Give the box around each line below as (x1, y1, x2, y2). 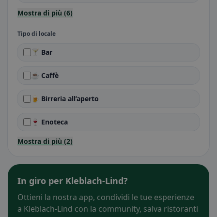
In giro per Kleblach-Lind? (17, 175, 128, 186)
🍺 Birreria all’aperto (31, 94, 99, 103)
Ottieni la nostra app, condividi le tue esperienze (17, 192, 194, 202)
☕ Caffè (31, 71, 59, 80)
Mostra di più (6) (17, 8, 73, 17)
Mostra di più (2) (17, 137, 73, 146)
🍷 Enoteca (31, 117, 68, 126)
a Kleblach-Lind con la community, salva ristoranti (17, 203, 198, 214)
